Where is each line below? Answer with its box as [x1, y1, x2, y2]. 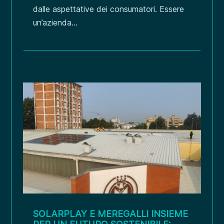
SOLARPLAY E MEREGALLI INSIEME [33, 208, 188, 219]
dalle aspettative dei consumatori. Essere [33, 3, 184, 14]
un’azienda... [33, 17, 78, 27]
